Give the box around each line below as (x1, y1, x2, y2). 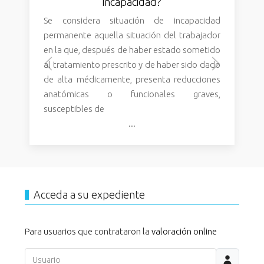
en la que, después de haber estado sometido (44, 45, 220, 55)
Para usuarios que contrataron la (25, 226, 151, 236)
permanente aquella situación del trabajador (44, 30, 220, 41)
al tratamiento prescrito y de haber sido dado (44, 60, 220, 70)
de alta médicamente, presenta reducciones (44, 74, 220, 85)
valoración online (151, 226, 217, 236)
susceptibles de (44, 104, 105, 114)
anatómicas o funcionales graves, (44, 89, 220, 100)
